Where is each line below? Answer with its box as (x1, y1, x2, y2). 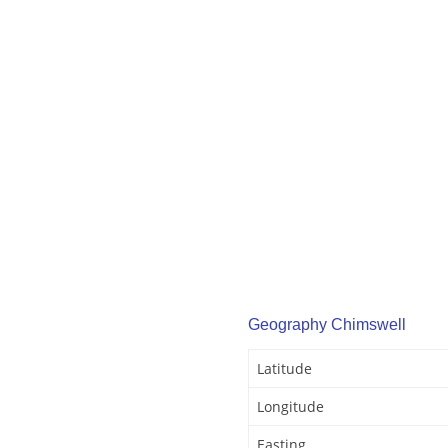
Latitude (257, 359, 312, 379)
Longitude (257, 397, 324, 417)
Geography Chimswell (248, 316, 406, 334)
